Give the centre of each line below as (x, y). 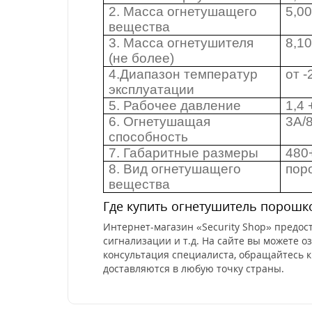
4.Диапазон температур (184, 74)
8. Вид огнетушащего (175, 169)
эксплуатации (152, 89)
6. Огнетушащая (160, 122)
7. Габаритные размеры (184, 153)
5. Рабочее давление (175, 106)
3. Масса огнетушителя (181, 43)
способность (149, 137)
